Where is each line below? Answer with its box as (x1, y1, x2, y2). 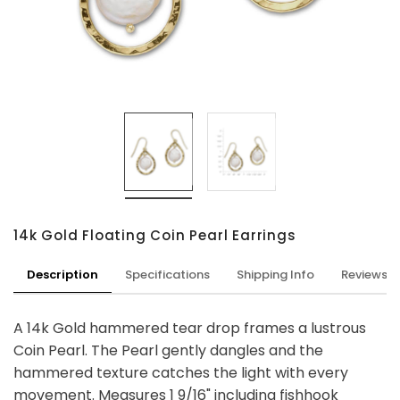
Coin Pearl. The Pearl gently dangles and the (13, 339, 323, 361)
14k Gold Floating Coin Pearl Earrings (13, 225, 296, 245)
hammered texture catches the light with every (13, 362, 348, 383)
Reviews (341, 265, 387, 283)
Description (27, 265, 98, 283)
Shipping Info (237, 265, 314, 283)
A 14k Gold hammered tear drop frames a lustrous (13, 317, 366, 338)
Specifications (125, 265, 210, 283)
